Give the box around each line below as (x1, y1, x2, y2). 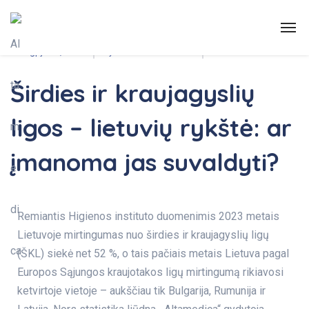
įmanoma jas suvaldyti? (10, 147, 279, 177)
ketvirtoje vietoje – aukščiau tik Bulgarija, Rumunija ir (17, 284, 266, 297)
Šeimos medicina (89, 18, 158, 28)
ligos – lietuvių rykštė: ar (10, 112, 292, 143)
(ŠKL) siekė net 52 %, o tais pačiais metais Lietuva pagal (17, 247, 289, 260)
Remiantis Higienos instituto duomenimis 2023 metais (17, 210, 279, 223)
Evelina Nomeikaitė (117, 46, 192, 57)
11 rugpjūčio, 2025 (10, 46, 83, 57)
